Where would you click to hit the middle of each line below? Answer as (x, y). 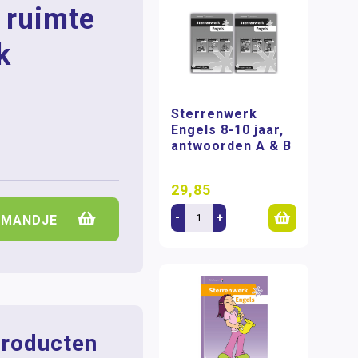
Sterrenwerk (215, 114)
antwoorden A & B (232, 146)
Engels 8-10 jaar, (228, 130)
